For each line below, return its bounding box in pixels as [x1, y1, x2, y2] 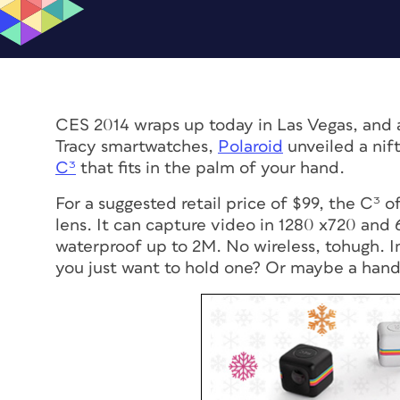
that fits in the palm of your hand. [76, 159, 345, 177]
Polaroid [218, 137, 283, 155]
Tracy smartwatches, [55, 137, 218, 155]
